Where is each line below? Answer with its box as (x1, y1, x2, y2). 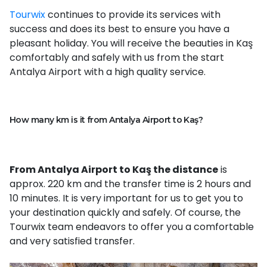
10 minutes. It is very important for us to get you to (10, 191, 243, 205)
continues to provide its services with (45, 7, 221, 21)
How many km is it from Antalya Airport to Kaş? (10, 114, 203, 125)
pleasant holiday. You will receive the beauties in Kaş (10, 36, 253, 50)
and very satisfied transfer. (10, 234, 135, 248)
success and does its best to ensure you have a (10, 21, 229, 36)
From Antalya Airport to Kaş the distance (10, 162, 218, 176)
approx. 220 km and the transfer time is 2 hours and (10, 176, 251, 191)
